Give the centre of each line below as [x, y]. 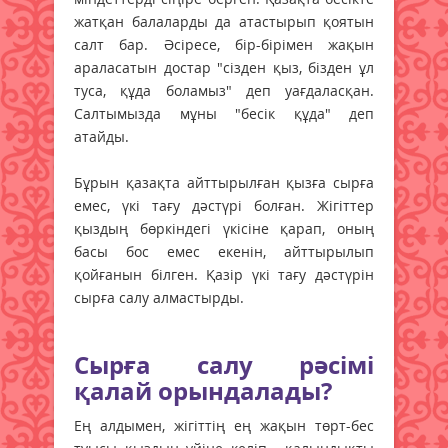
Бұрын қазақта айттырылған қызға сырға [224, 183]
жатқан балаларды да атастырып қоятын [224, 22]
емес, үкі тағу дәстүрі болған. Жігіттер [224, 206]
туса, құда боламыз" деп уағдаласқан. [224, 91]
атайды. [103, 137]
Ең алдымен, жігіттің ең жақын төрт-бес [224, 426]
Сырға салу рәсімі [224, 365]
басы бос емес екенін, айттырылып [224, 252]
